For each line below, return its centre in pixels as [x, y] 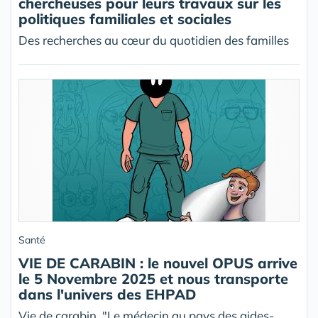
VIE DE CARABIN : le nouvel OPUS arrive [158, 263]
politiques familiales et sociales [125, 19]
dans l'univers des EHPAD [107, 295]
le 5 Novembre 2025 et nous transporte [153, 279]
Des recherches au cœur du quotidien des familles [154, 40]
